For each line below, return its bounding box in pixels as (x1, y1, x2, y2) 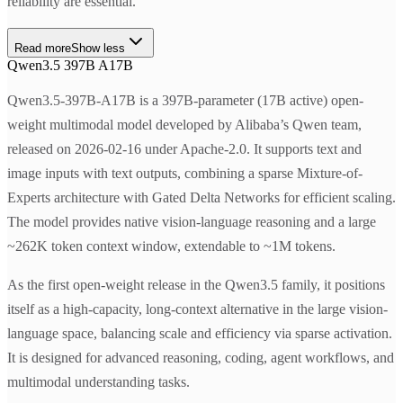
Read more (14, 41, 71, 56)
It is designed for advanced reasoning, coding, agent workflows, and (7, 350, 394, 366)
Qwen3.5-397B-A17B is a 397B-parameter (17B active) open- (7, 93, 363, 109)
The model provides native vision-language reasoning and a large (7, 214, 376, 230)
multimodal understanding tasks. (7, 374, 190, 390)
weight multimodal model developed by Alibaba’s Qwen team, (7, 117, 362, 133)
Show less (71, 41, 125, 56)
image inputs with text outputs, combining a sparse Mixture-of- (7, 166, 363, 182)
